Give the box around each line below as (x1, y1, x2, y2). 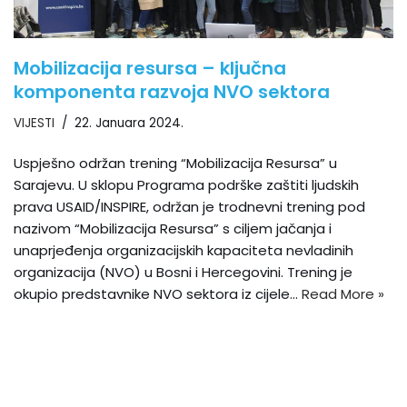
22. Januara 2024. (74, 114, 184, 132)
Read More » (302, 283, 384, 303)
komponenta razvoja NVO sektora (14, 78, 330, 104)
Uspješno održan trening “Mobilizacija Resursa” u (14, 153, 337, 173)
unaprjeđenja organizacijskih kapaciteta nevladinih (14, 240, 353, 260)
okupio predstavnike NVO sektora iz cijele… (14, 283, 302, 303)
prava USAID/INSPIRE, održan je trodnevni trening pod (14, 196, 365, 216)
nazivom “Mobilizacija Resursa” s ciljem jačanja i (14, 218, 332, 238)
